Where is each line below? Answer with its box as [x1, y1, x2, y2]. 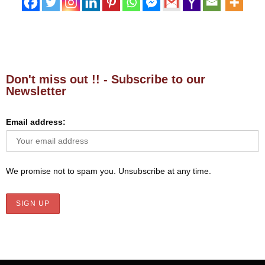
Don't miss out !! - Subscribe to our [6, 73, 205, 86]
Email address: [6, 117, 66, 127]
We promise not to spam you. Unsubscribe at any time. [6, 166, 211, 176]
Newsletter [6, 85, 66, 98]
